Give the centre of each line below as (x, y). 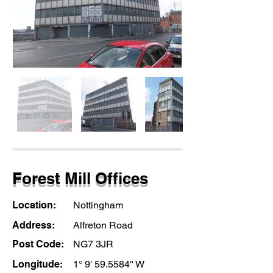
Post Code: (39, 244)
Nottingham (98, 205)
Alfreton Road (103, 225)
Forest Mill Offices (80, 178)
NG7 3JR (93, 244)
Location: (35, 205)
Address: (35, 225)
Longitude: (37, 264)
